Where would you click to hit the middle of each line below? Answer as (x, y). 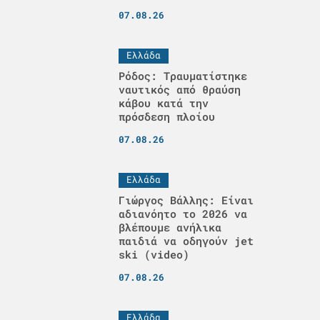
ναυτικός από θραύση (179, 89)
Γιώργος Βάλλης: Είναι (186, 200)
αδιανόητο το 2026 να (182, 214)
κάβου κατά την (163, 103)
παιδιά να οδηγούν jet (186, 241)
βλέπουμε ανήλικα (170, 227)
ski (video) (154, 254)
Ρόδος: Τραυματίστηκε (182, 76)
